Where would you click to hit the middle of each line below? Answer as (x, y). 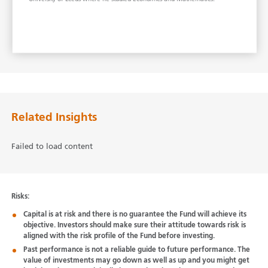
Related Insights (54, 117)
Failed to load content (52, 147)
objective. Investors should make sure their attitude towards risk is (134, 225)
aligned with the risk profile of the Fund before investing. (119, 236)
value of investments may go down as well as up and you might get (136, 261)
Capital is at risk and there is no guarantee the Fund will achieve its (135, 214)
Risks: (20, 197)
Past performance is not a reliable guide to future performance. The (136, 250)
